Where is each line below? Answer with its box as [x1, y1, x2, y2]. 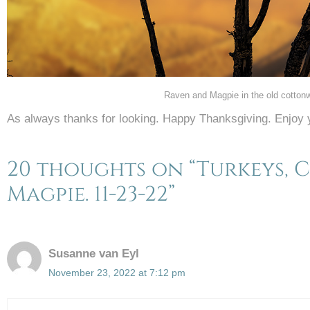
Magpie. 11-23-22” [7, 181, 175, 208]
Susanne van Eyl [48, 247, 139, 260]
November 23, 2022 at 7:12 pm [48, 267, 185, 278]
